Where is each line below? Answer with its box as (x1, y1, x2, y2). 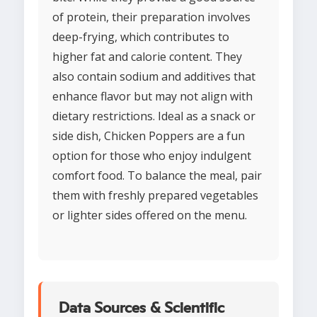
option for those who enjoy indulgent (52, 148, 251, 164)
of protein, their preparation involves (52, 9, 250, 25)
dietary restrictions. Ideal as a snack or (52, 108, 255, 125)
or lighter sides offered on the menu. (52, 207, 247, 224)
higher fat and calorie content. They (52, 49, 242, 65)
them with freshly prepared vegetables (52, 188, 258, 204)
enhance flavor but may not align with (52, 88, 253, 105)
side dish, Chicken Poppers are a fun (52, 128, 245, 144)
